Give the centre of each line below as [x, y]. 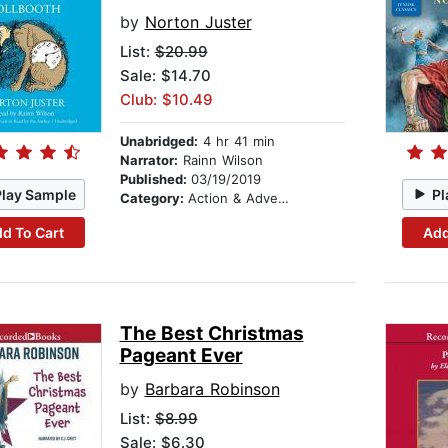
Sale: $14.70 [165, 76]
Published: [155, 179]
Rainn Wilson [220, 160]
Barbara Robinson [212, 389]
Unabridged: [158, 141]
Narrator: [148, 160]
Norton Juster [198, 22]
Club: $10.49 [166, 100]
